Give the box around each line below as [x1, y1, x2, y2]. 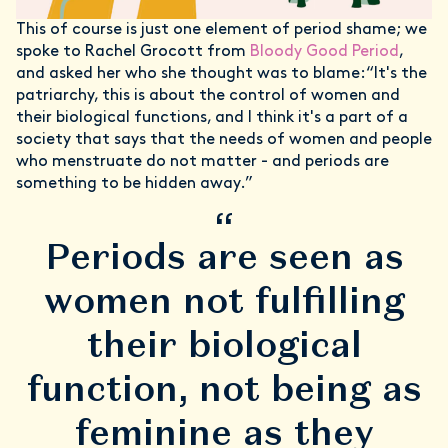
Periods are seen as [44, 233, 404, 279]
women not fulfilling [43, 277, 405, 323]
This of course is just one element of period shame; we [16, 21, 427, 38]
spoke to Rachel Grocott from [16, 43, 246, 60]
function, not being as [26, 365, 422, 411]
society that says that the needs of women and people [16, 131, 432, 148]
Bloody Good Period [246, 43, 399, 60]
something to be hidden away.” [16, 175, 253, 192]
